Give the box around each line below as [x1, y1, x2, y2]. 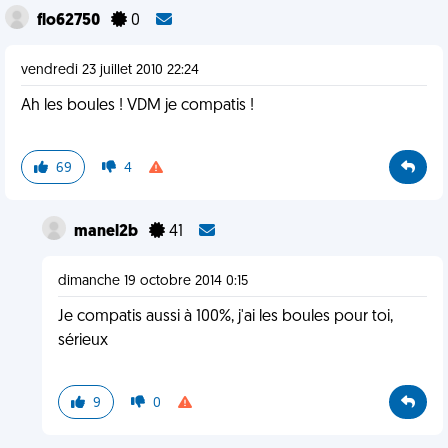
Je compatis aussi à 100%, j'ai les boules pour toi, [57, 309, 393, 325]
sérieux [57, 333, 108, 349]
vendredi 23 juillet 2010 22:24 [21, 63, 199, 78]
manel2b [73, 224, 141, 240]
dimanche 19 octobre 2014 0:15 [57, 274, 248, 289]
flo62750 [37, 13, 103, 29]
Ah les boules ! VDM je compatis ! [21, 98, 254, 114]
